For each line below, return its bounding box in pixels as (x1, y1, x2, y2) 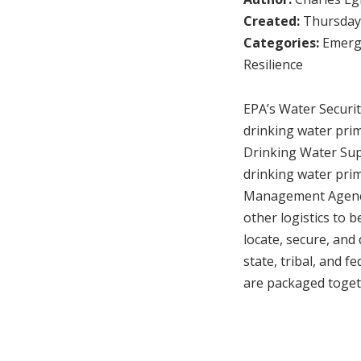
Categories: (243, 33, 322, 52)
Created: (243, 11, 303, 30)
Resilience (243, 55, 303, 73)
